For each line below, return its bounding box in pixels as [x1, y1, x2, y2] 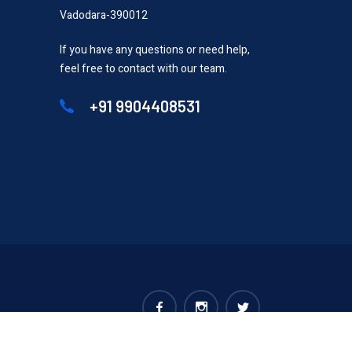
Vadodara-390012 [59, 7, 148, 24]
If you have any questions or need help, [59, 42, 250, 59]
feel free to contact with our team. [59, 60, 227, 78]
